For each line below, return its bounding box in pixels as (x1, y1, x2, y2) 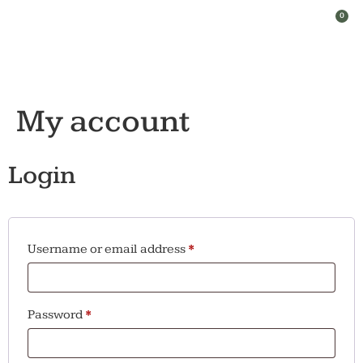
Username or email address (28, 241, 188, 258)
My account (16, 102, 190, 142)
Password (28, 307, 85, 323)
